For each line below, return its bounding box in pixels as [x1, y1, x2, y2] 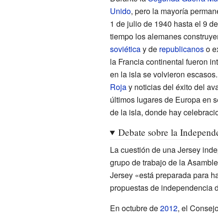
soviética [109, 43, 141, 54]
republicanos [159, 43, 204, 54]
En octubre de [109, 202, 160, 214]
